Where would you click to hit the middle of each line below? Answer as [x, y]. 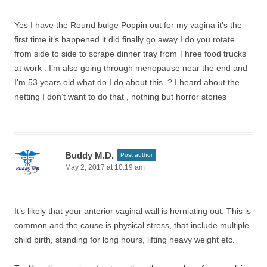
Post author [136, 155]
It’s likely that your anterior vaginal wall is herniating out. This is [133, 211]
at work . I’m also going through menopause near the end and [131, 68]
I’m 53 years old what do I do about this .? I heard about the [127, 82]
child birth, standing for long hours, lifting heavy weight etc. [125, 240]
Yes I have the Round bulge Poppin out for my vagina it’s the [128, 25]
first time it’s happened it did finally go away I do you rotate [125, 39]
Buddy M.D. [89, 155]
